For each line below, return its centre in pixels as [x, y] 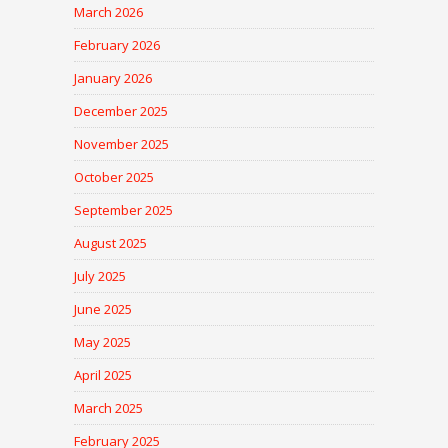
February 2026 [117, 45]
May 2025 [102, 342]
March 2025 [108, 408]
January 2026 [113, 78]
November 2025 [121, 144]
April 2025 [103, 375]
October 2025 [114, 177]
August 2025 [110, 243]
